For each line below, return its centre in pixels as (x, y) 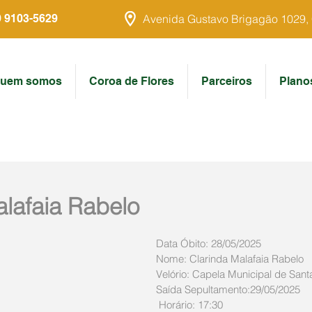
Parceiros (227, 81)
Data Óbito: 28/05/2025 (209, 243)
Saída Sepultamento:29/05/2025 (228, 289)
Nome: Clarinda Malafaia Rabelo (230, 259)
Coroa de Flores (132, 81)
